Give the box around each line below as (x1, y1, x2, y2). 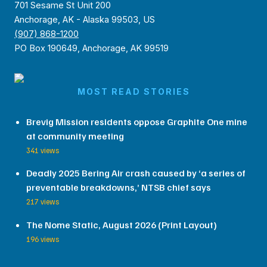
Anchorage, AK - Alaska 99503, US (14, 14, 155, 25)
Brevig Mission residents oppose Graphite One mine (26, 115, 247, 128)
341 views (26, 145, 59, 155)
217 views (26, 197, 59, 207)
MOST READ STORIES (77, 86, 190, 97)
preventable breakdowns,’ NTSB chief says (26, 181, 211, 194)
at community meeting (26, 129, 124, 142)
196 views (26, 234, 59, 244)
